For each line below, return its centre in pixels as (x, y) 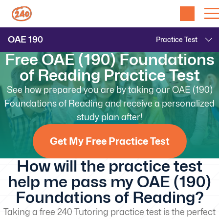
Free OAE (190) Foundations (109, 59)
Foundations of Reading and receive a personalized (109, 103)
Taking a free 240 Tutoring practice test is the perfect (109, 212)
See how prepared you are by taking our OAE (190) (109, 90)
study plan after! (109, 117)
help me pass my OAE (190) (109, 182)
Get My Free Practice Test (109, 141)
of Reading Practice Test (109, 75)
